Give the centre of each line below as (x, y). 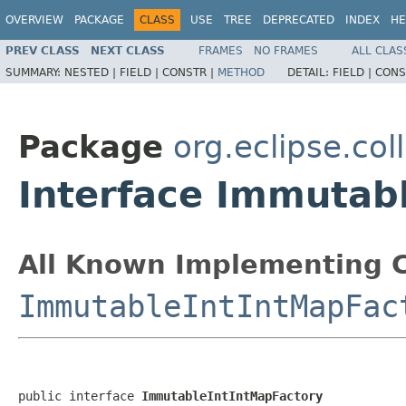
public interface (80, 396)
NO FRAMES (286, 50)
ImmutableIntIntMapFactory (232, 396)
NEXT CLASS (128, 50)
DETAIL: (310, 72)
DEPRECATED (299, 20)
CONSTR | (190, 72)
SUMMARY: (35, 72)
